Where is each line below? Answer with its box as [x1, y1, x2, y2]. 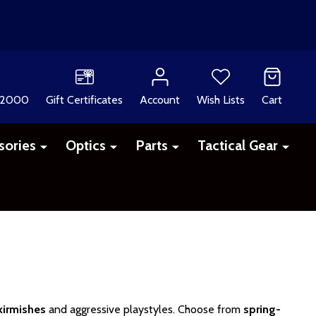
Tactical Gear [197, 136, 278, 154]
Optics [65, 136, 106, 154]
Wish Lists [197, 92, 245, 107]
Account [140, 92, 180, 107]
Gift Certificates [46, 92, 123, 107]
